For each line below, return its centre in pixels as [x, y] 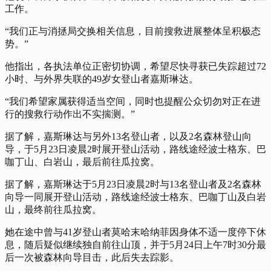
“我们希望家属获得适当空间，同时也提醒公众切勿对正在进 [133, 101]
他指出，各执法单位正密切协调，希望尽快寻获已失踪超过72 [135, 66]
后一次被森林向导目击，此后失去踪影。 [92, 257]
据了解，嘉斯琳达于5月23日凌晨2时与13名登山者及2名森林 [133, 184]
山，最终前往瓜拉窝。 [53, 209]
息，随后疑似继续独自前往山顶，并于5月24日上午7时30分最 [135, 244]
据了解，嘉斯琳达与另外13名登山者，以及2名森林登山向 [128, 136]
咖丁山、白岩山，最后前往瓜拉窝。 [82, 162]
